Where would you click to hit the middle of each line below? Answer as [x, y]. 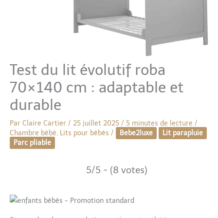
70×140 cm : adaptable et [97, 88]
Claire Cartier [45, 124]
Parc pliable [32, 143]
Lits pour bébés [84, 133]
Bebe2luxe [136, 133]
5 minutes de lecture [159, 124]
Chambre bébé [33, 133]
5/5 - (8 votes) [117, 170]
